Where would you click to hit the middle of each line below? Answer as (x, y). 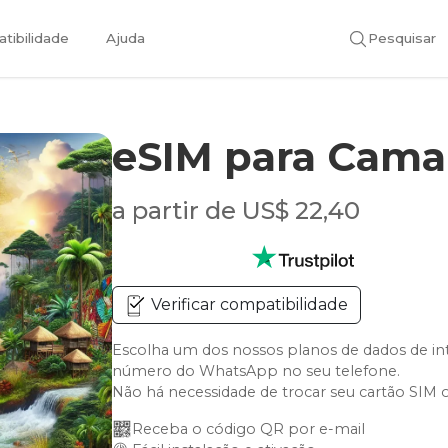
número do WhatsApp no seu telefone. (256, 371)
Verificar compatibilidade (248, 304)
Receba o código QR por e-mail (249, 429)
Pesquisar (402, 37)
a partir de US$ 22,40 (236, 210)
